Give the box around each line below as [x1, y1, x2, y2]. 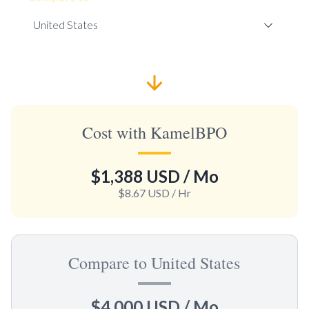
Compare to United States [68, 251, 241, 274]
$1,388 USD [90, 166, 180, 186]
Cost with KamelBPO [81, 121, 227, 143]
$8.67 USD [117, 186, 170, 199]
